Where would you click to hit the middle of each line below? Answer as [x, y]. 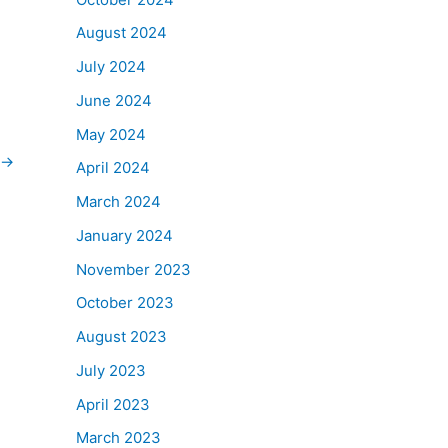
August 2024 [121, 33]
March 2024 [118, 201]
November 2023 [133, 269]
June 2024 [114, 100]
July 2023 [111, 370]
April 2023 [113, 404]
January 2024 [124, 235]
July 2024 [111, 66]
